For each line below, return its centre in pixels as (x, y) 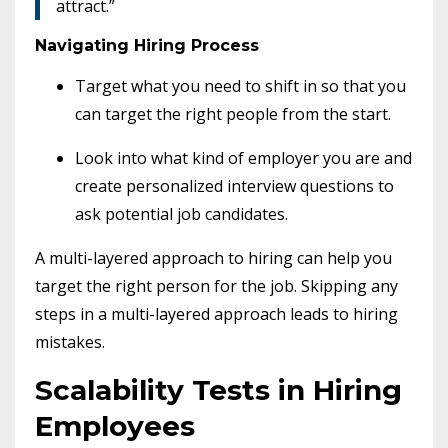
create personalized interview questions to (234, 185)
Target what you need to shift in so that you (240, 85)
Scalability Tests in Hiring (218, 389)
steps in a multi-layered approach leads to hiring (216, 313)
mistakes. (70, 341)
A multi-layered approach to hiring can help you (213, 257)
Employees (115, 425)
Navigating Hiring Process (149, 45)
